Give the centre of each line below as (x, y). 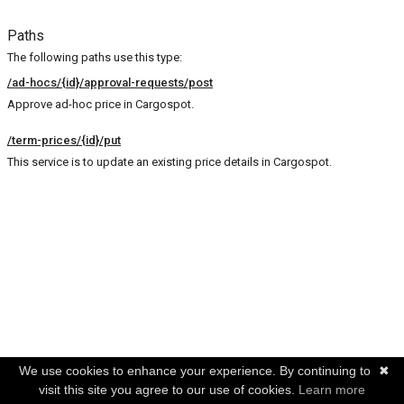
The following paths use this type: (95, 57)
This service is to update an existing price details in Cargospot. (170, 162)
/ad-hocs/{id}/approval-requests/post (110, 83)
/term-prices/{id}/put (64, 140)
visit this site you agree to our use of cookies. (169, 390)
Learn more (332, 390)
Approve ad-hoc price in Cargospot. (101, 104)
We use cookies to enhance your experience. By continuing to (194, 371)
